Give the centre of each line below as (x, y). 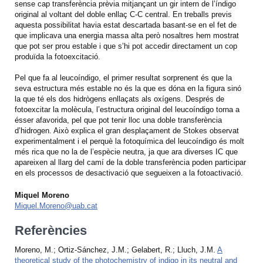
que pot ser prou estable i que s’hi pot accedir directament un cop (126, 46)
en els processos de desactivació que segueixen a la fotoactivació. (131, 173)
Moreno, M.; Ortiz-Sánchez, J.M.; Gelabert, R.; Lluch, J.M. (116, 249)
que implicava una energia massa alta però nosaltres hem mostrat (127, 35)
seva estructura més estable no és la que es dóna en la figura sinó (128, 88)
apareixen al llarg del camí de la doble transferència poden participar (130, 162)
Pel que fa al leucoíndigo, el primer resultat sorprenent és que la (123, 77)
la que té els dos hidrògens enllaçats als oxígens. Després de (119, 99)
